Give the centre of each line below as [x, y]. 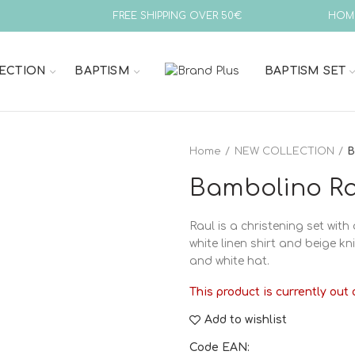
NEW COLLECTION [284, 151]
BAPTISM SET [305, 71]
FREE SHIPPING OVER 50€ [177, 16]
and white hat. [229, 261]
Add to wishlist [246, 320]
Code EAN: [221, 347]
